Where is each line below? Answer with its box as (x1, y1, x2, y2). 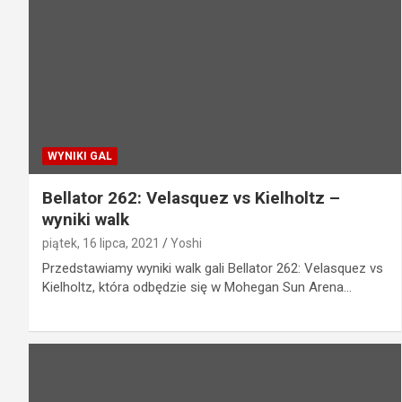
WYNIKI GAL (48, 149, 112, 162)
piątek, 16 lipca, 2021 (42, 235, 160, 250)
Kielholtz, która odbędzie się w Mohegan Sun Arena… (42, 278, 352, 295)
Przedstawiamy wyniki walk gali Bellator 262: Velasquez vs (42, 259, 383, 276)
